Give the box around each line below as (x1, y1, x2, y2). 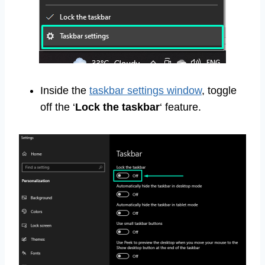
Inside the (40, 85, 89, 97)
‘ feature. (160, 101, 201, 114)
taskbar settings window (89, 85, 202, 97)
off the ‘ (40, 101, 75, 114)
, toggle (202, 85, 237, 97)
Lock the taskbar (75, 101, 160, 114)
